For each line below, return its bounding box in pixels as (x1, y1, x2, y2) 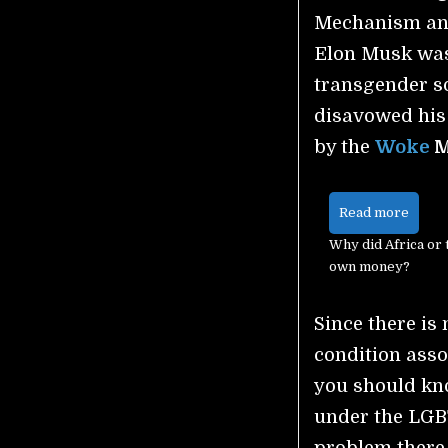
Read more (339, 205, 410, 220)
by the (314, 136, 376, 157)
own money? (329, 259, 411, 274)
